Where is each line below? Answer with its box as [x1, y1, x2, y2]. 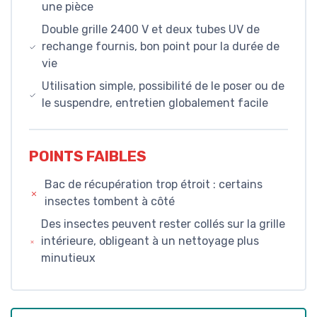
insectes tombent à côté [44, 194, 175, 208]
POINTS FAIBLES [29, 147, 146, 165]
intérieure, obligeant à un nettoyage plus [41, 234, 260, 248]
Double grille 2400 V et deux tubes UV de [42, 23, 260, 37]
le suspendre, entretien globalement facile [42, 96, 269, 110]
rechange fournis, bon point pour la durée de [42, 40, 280, 54]
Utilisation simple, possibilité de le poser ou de [42, 79, 285, 93]
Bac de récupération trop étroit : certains [44, 177, 263, 191]
